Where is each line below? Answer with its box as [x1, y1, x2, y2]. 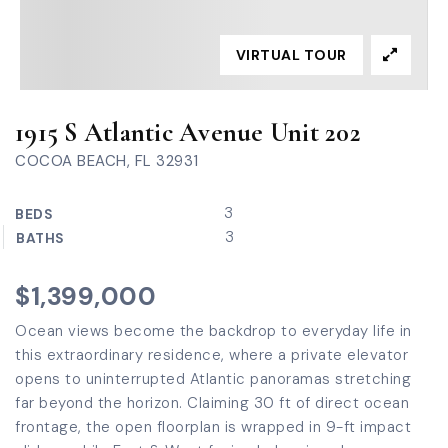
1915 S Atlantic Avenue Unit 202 [15, 116, 361, 149]
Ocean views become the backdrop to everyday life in [15, 321, 412, 341]
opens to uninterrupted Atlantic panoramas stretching [15, 369, 411, 389]
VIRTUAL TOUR [235, 46, 347, 64]
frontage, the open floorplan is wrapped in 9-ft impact [15, 417, 411, 437]
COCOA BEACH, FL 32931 [15, 151, 199, 171]
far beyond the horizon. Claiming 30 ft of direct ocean [15, 393, 409, 413]
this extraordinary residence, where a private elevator [15, 345, 408, 365]
